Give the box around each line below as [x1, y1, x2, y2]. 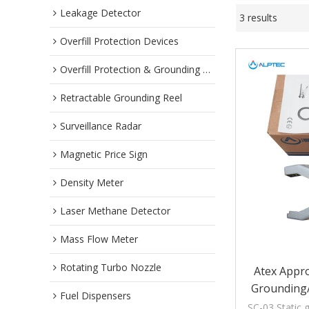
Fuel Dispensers [60, 289, 131, 302]
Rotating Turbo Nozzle [60, 261, 161, 274]
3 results [239, 11, 277, 24]
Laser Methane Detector [60, 204, 170, 217]
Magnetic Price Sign [60, 148, 148, 161]
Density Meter [60, 176, 123, 189]
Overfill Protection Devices [60, 34, 179, 48]
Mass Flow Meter [60, 232, 138, 246]
